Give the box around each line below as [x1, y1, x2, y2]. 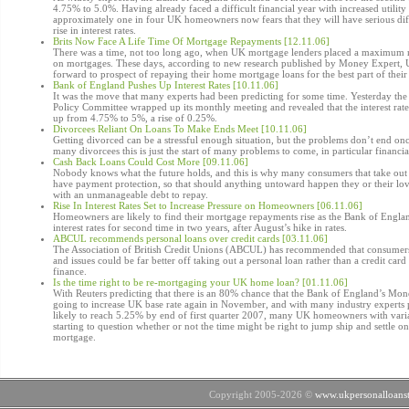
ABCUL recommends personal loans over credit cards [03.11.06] [53, 233, 328, 244]
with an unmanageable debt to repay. [53, 189, 208, 200]
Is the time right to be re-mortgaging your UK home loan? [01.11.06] [53, 277, 348, 288]
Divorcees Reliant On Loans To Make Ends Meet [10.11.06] [53, 123, 307, 134]
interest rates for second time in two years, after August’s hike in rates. [53, 222, 347, 233]
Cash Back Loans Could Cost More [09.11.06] [53, 156, 248, 167]
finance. [53, 266, 87, 277]
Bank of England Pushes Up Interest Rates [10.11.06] [53, 79, 278, 90]
